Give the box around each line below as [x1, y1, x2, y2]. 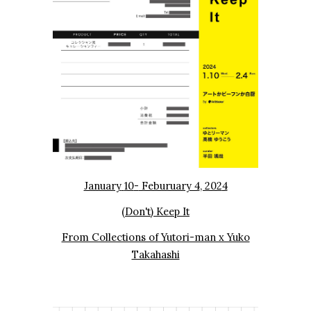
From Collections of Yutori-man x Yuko [61, 230, 250, 244]
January [83, 178, 121, 192]
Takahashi [131, 247, 180, 261]
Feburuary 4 [138, 178, 200, 192]
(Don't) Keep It [121, 204, 190, 218]
